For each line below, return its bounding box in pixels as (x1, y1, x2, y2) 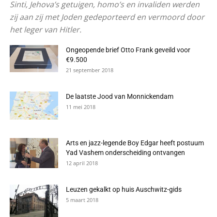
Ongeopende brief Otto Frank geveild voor (66, 46, 190, 54)
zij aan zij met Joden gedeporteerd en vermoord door (10, 12, 204, 22)
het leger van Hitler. (10, 24, 81, 35)
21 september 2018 (66, 66, 113, 74)
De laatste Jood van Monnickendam (66, 93, 173, 100)
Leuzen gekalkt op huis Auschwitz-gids (66, 186, 182, 193)
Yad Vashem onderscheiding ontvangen (66, 149, 185, 156)
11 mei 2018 (66, 103, 95, 110)
